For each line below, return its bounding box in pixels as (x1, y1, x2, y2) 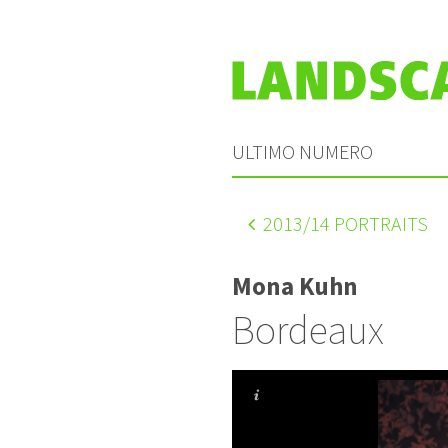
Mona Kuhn (232, 269, 358, 302)
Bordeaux (232, 304, 384, 355)
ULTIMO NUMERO (232, 138, 373, 164)
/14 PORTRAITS (303, 210, 428, 236)
